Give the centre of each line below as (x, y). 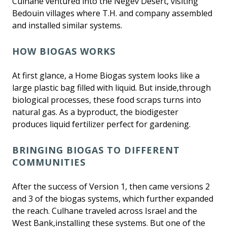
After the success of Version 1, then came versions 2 (111, 187)
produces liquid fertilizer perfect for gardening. (101, 124)
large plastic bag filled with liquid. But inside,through (111, 88)
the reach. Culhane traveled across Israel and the (105, 211)
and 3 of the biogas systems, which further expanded (113, 199)
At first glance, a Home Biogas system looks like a (106, 76)
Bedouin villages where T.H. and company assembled (112, 13)
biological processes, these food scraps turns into (107, 100)
